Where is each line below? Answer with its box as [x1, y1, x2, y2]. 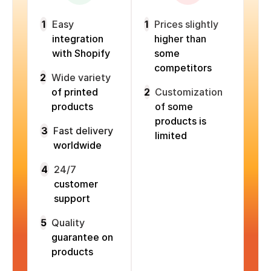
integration [51, 33, 103, 45]
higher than [154, 33, 206, 45]
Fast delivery [53, 125, 114, 137]
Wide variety [51, 71, 111, 84]
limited [155, 129, 187, 142]
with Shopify [51, 47, 110, 60]
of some [155, 100, 193, 113]
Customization [155, 86, 223, 99]
